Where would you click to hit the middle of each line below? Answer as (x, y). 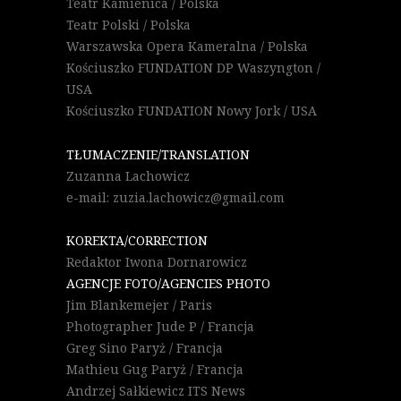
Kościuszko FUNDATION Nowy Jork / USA (192, 110)
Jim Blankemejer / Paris (139, 304)
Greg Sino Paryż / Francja (145, 347)
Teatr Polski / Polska (128, 24)
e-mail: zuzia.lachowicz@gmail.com (175, 197)
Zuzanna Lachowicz (128, 175)
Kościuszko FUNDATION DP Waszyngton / (193, 67)
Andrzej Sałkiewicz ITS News (156, 390)
